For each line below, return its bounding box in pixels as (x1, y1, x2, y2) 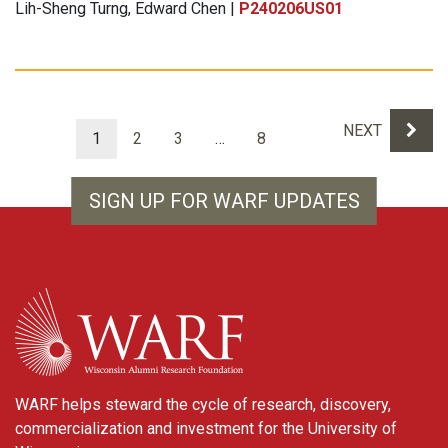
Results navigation (14, 69, 213, 98)
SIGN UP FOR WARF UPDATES (88, 188, 360, 213)
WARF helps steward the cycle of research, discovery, (15, 394, 391, 414)
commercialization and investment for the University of (15, 418, 397, 438)
